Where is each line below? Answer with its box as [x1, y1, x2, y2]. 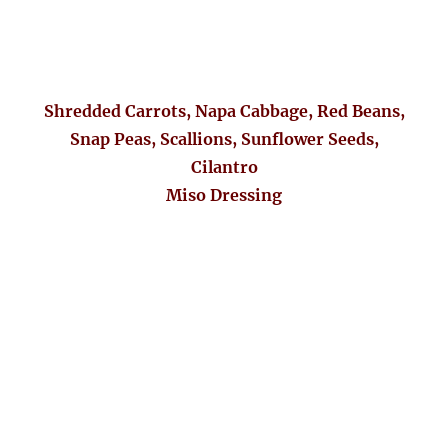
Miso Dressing [166, 185, 282, 206]
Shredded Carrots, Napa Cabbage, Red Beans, [43, 101, 405, 122]
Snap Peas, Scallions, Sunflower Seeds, [69, 129, 379, 150]
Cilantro [190, 157, 258, 178]
